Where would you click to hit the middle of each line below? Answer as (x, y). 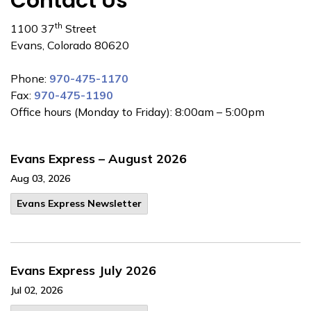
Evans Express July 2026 (83, 270)
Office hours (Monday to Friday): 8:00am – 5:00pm (137, 112)
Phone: (30, 78)
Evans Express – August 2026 (99, 159)
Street (79, 28)
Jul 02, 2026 (36, 290)
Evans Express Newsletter (79, 203)
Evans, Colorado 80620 (70, 45)
